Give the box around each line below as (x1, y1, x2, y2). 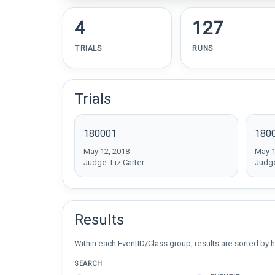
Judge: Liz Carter (83, 158, 144, 167)
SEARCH (74, 260, 103, 268)
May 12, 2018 (83, 147, 130, 156)
